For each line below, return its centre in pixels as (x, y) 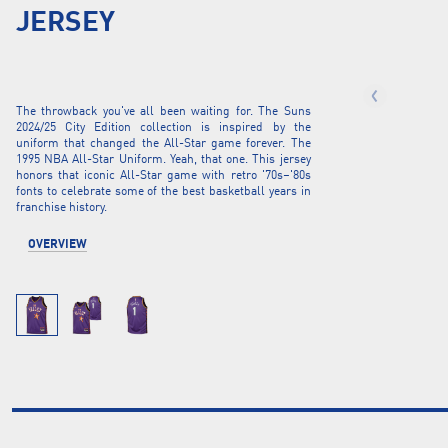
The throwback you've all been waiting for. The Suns (163, 112)
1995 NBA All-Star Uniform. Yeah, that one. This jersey (163, 160)
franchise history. (61, 208)
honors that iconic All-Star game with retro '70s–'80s (163, 176)
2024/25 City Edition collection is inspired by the (163, 128)
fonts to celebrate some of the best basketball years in (163, 192)
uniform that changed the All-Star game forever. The (163, 144)
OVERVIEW (57, 245)
